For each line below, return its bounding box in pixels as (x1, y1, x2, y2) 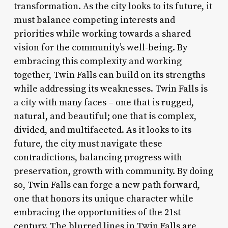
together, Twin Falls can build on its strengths (13, 69, 205, 81)
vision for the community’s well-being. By (13, 41, 187, 53)
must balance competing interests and (13, 14, 175, 26)
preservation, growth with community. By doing (13, 165, 213, 177)
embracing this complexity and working (13, 55, 182, 67)
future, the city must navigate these (13, 137, 162, 150)
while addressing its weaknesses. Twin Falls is (13, 82, 208, 95)
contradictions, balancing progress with (13, 151, 182, 163)
